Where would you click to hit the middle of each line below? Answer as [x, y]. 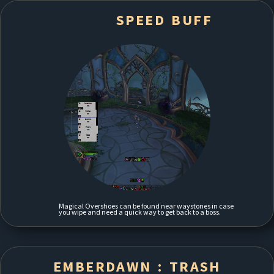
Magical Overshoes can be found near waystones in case [146, 206]
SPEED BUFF [165, 20]
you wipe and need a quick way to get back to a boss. [140, 212]
